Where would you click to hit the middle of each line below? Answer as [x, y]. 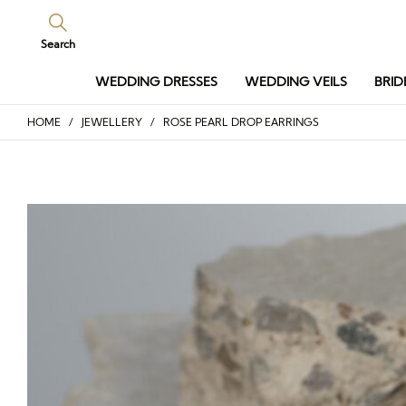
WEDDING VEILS [296, 82]
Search [58, 44]
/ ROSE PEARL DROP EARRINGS [231, 122]
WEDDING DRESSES [156, 82]
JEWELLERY [112, 122]
